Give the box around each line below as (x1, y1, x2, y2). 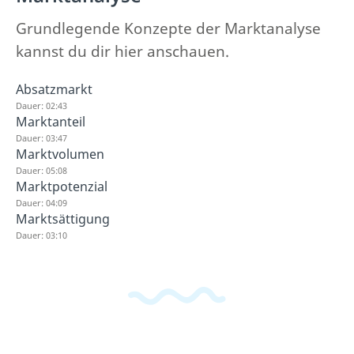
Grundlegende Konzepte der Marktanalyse (16, 18, 321, 39)
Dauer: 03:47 (16, 132, 67, 144)
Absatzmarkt (16, 81, 92, 98)
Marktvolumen (16, 145, 104, 163)
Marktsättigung (16, 210, 110, 228)
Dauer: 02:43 (16, 100, 67, 111)
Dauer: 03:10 (16, 229, 67, 241)
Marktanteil (16, 113, 85, 130)
